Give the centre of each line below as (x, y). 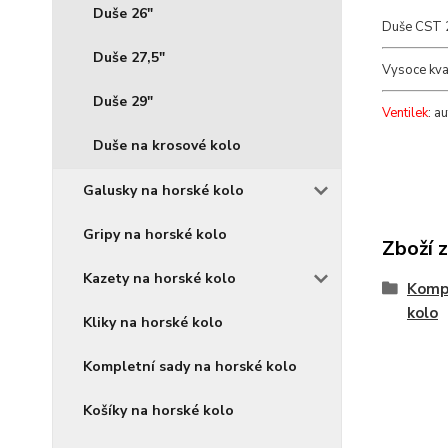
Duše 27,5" (129, 57)
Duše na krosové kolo (167, 145)
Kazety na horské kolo (159, 278)
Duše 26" (123, 13)
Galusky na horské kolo (163, 190)
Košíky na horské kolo (158, 410)
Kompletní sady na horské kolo (190, 366)
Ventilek (404, 112)
